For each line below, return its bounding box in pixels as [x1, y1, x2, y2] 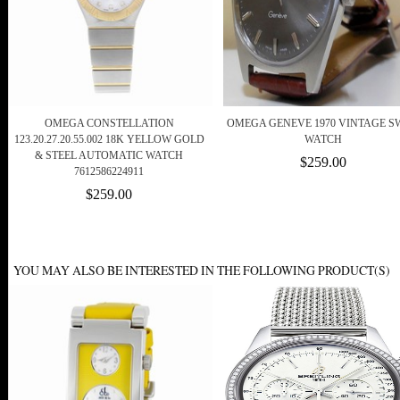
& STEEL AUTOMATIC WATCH [35, 149, 183, 162]
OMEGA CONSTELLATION [44, 117, 174, 130]
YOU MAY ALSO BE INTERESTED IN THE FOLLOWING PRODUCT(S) [13, 262, 390, 279]
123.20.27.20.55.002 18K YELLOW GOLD [13, 133, 204, 146]
